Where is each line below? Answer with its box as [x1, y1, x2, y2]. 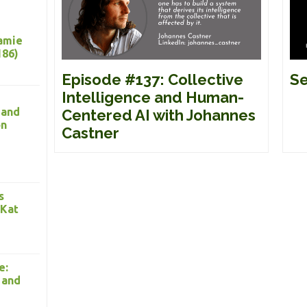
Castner [62, 123, 119, 142]
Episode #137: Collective [62, 70, 243, 88]
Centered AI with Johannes [62, 106, 256, 124]
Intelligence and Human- [62, 88, 244, 106]
